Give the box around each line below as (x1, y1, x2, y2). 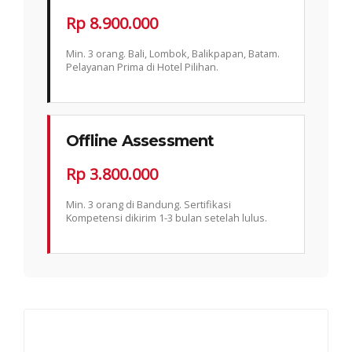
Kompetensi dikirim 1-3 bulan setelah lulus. (66, 210, 267, 225)
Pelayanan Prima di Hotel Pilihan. (66, 59, 218, 74)
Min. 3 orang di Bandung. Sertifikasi (66, 196, 231, 211)
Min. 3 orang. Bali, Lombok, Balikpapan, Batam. (66, 46, 280, 60)
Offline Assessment (66, 130, 214, 150)
